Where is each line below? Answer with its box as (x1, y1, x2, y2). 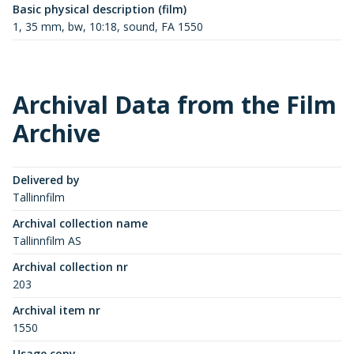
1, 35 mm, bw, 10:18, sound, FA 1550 (13, 18, 203, 34)
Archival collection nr (13, 258, 128, 274)
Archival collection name (13, 215, 148, 231)
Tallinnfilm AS (13, 232, 81, 248)
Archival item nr (13, 302, 100, 318)
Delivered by (13, 171, 80, 187)
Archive (13, 116, 100, 149)
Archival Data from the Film (13, 88, 337, 121)
